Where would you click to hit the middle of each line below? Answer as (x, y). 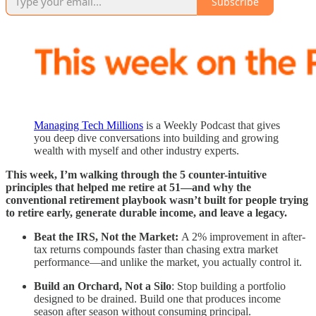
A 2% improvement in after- (243, 237)
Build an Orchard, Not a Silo (103, 286)
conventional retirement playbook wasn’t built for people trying (157, 200)
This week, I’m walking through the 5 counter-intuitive (136, 175)
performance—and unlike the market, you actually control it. (168, 262)
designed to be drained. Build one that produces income (157, 299)
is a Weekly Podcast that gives (212, 126)
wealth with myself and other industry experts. (136, 151)
